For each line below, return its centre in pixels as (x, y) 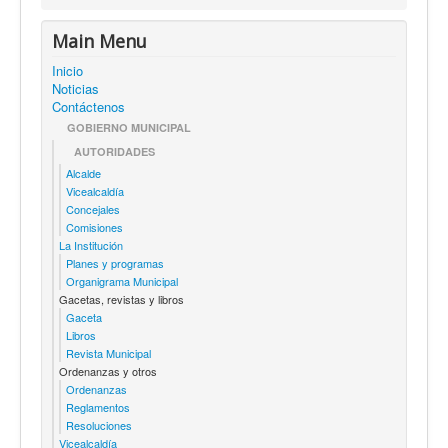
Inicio (67, 70)
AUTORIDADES (114, 151)
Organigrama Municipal (122, 280)
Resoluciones (99, 424)
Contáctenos (88, 106)
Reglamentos (98, 406)
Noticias (75, 88)
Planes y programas (115, 262)
